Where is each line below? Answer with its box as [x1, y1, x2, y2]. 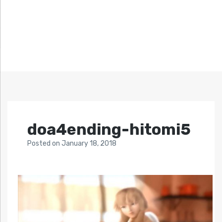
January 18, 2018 [61, 139, 116, 148]
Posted [27, 139, 52, 148]
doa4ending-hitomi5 [27, 120, 191, 139]
